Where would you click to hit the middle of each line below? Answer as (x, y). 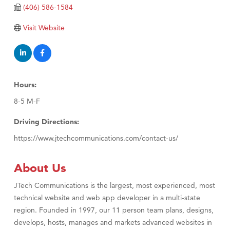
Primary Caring (36, 49)
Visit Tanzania (33, 33)
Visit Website (44, 28)
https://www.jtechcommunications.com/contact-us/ (96, 138)
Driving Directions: (46, 122)
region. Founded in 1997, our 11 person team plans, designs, (114, 210)
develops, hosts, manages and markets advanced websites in (113, 223)
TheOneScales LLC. (43, 16)
